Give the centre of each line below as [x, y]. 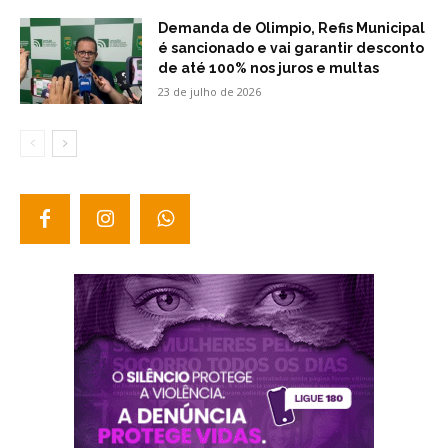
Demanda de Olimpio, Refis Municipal [292, 27]
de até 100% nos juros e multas [269, 67]
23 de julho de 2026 [210, 91]
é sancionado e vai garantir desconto [291, 47]
